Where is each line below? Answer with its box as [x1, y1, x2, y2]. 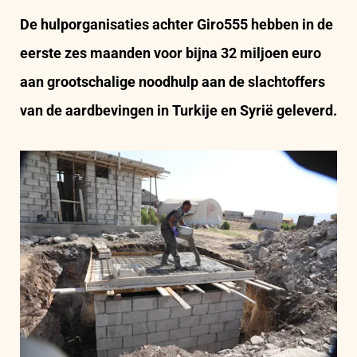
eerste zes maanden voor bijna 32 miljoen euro [20, 45, 321, 61]
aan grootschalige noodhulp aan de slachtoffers [20, 73, 325, 90]
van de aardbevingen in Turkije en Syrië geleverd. [20, 102, 337, 119]
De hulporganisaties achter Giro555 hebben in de [20, 16, 333, 33]
